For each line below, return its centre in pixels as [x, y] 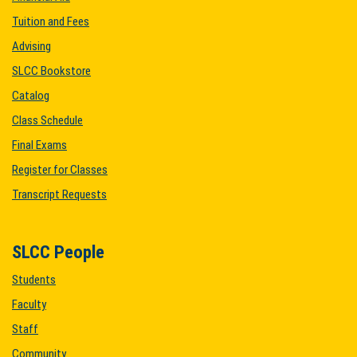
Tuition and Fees [51, 22]
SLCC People [58, 252]
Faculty [29, 304]
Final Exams [39, 145]
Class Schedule [47, 120]
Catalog [31, 96]
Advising [31, 46]
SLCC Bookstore [51, 71]
